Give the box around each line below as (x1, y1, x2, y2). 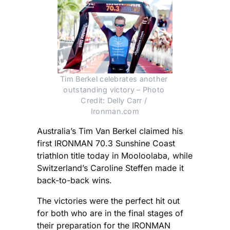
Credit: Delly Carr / (81, 96, 147, 105)
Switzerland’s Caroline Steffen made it (37, 163, 184, 174)
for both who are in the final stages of (37, 208, 183, 219)
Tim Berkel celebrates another (60, 74, 168, 84)
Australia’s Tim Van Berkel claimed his (37, 126, 183, 137)
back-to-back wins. (37, 175, 112, 186)
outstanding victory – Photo (63, 85, 165, 94)
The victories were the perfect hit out (37, 196, 180, 206)
